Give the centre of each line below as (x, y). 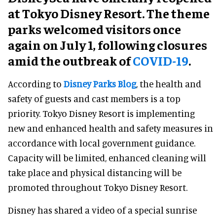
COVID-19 (161, 60)
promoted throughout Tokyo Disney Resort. (98, 187)
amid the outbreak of (70, 60)
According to (36, 83)
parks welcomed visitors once (94, 29)
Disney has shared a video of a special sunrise (102, 210)
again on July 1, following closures (108, 44)
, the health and (169, 83)
